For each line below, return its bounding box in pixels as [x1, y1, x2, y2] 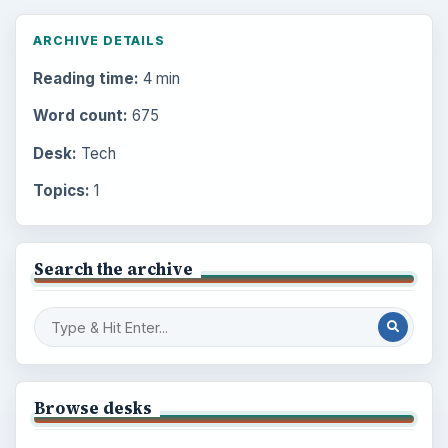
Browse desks [33, 397, 152, 420]
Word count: [32, 106, 128, 126]
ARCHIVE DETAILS [32, 32, 166, 48]
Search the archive [33, 257, 193, 280]
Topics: [32, 180, 90, 200]
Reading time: [32, 69, 139, 89]
